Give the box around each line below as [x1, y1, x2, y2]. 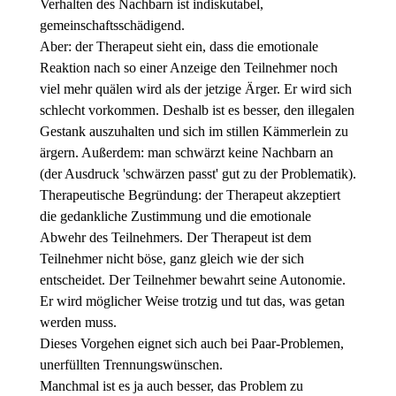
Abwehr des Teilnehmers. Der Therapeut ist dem [39, 230, 311, 246]
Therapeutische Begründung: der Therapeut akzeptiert [39, 187, 340, 203]
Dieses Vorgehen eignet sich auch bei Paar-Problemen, [39, 336, 344, 352]
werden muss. [39, 315, 117, 331]
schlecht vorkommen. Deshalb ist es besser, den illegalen [39, 103, 354, 118]
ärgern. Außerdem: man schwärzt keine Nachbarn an [39, 145, 333, 161]
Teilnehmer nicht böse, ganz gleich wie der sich [39, 251, 304, 267]
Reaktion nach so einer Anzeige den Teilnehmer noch [39, 60, 338, 76]
